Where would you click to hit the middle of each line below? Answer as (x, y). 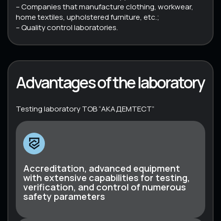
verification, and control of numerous (105, 187)
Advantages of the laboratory (110, 82)
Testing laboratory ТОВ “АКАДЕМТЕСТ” (85, 109)
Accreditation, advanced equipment (102, 168)
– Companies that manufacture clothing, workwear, (105, 6)
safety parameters (64, 196)
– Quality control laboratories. (67, 27)
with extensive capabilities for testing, (107, 177)
